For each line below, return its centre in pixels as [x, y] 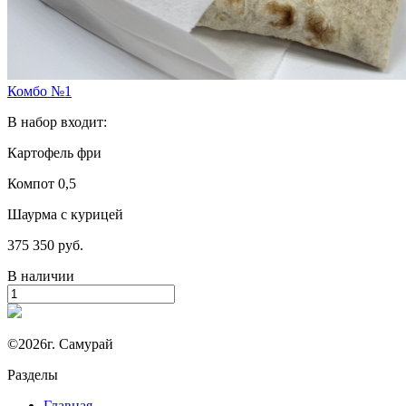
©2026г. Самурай [60, 343]
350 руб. [58, 245]
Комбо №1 [39, 91]
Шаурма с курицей [65, 214]
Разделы [33, 374]
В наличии [41, 275]
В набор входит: [57, 121]
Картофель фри [54, 152]
